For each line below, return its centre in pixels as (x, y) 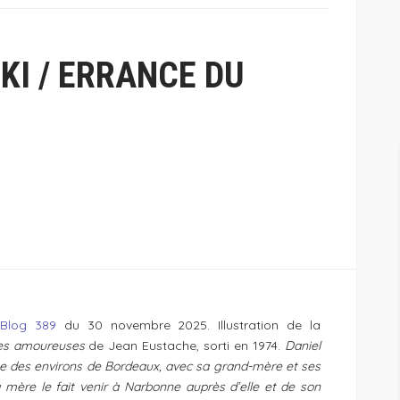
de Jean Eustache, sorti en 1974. (185, 346)
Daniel (303, 346)
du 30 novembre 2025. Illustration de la (189, 325)
